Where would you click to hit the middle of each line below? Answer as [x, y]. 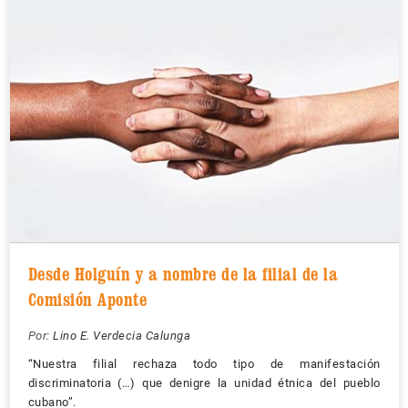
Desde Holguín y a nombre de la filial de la [183, 274]
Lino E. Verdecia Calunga [122, 335]
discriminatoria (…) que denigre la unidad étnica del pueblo [204, 382]
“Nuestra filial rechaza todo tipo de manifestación [204, 363]
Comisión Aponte [87, 299]
